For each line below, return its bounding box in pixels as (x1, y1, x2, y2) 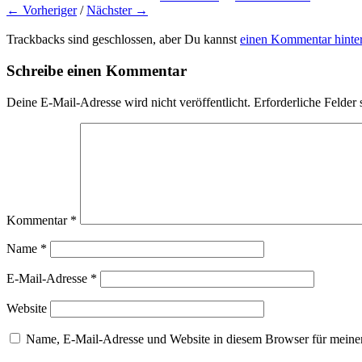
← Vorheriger (6, 3, 77, 18)
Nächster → (86, 3, 148, 18)
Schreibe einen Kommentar (6, 61, 187, 79)
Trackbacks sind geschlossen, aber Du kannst (6, 32, 240, 47)
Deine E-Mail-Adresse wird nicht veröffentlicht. (6, 95, 250, 109)
